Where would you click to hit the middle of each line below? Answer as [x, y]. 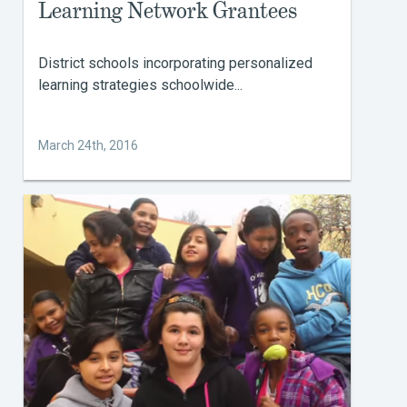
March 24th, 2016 [88, 145]
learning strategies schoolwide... [140, 85]
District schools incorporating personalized [175, 63]
